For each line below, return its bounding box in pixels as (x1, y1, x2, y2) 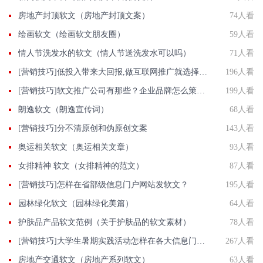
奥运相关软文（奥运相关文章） (18, 142, 133, 151)
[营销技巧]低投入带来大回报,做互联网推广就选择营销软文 (199, 67, 207, 76)
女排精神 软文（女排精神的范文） (18, 161, 144, 170)
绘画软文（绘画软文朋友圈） (18, 29, 125, 39)
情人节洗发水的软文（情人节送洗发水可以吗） (18, 48, 191, 58)
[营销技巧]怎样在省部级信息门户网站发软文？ (18, 180, 188, 189)
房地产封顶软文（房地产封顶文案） (18, 11, 150, 20)
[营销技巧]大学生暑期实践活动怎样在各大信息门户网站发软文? (197, 236, 205, 245)
